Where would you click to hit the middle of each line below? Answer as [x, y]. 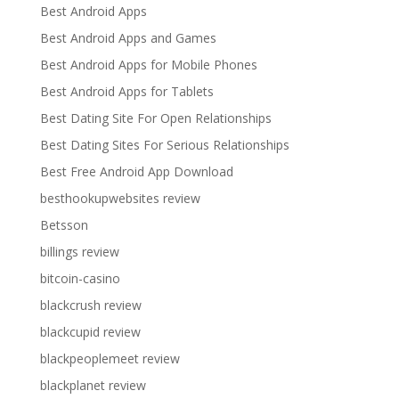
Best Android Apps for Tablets [126, 91]
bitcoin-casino [80, 278]
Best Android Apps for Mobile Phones [148, 64]
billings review [79, 251]
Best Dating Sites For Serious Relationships [164, 144]
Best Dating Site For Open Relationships [155, 118]
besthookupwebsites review [120, 198]
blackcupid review [90, 331]
